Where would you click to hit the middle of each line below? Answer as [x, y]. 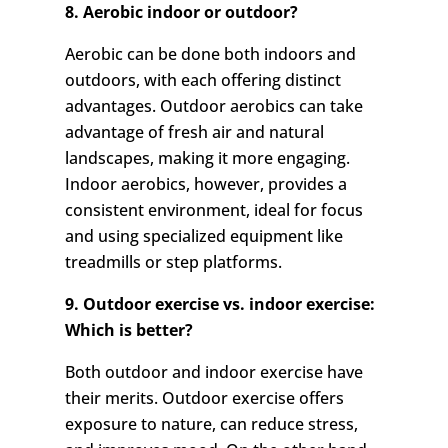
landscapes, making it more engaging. [207, 158]
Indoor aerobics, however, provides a [205, 184]
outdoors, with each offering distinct [202, 80]
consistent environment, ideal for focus [213, 210]
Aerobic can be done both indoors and [210, 54]
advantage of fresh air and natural [194, 132]
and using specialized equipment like [203, 236]
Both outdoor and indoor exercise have [213, 372]
